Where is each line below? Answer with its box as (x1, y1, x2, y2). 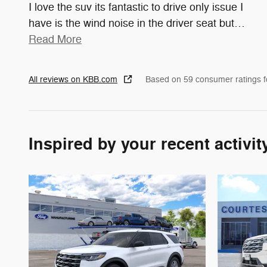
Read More (36, 33, 82, 46)
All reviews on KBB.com (29, 74, 117, 85)
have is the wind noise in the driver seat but (29, 17, 234, 30)
